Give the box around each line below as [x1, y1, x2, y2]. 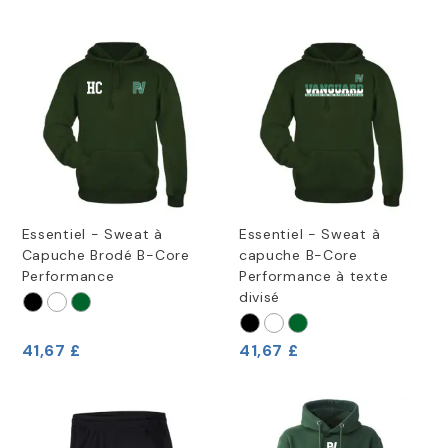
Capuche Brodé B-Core [21, 245, 190, 264]
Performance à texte [238, 266, 389, 285]
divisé [238, 287, 281, 306]
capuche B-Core [238, 245, 358, 264]
